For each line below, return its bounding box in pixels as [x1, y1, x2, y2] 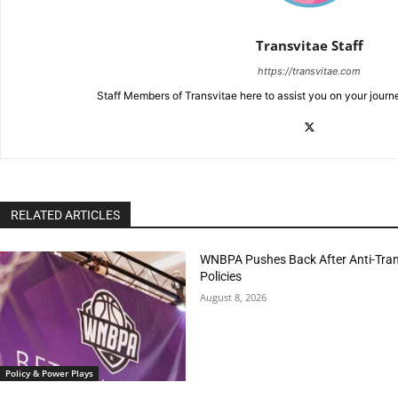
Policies [199, 268, 242, 283]
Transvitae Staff [255, 36, 363, 54]
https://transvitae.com [258, 64, 361, 77]
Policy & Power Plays [5, 366, 93, 379]
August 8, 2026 [199, 290, 267, 304]
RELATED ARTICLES [11, 207, 120, 222]
